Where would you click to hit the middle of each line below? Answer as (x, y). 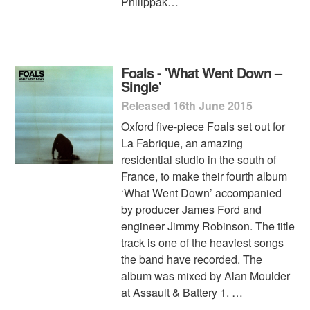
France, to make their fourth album (204, 176)
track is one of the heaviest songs (203, 242)
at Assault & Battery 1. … (182, 292)
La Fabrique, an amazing (182, 143)
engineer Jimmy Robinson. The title (208, 226)
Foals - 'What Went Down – (202, 72)
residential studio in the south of (199, 159)
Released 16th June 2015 (187, 105)
